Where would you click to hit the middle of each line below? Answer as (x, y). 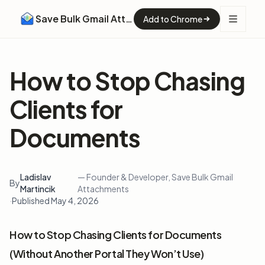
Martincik (38, 189)
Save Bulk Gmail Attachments (129, 19)
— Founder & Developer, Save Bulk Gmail (156, 177)
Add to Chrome (173, 19)
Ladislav (35, 177)
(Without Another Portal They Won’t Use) (107, 254)
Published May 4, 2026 (55, 201)
